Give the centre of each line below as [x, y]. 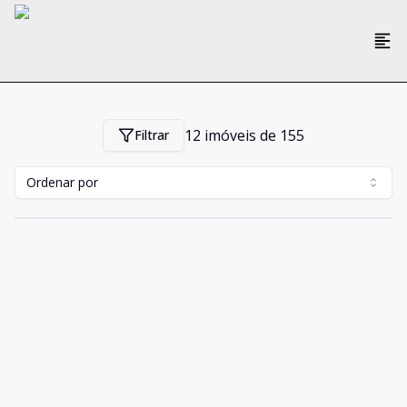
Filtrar [152, 135]
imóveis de [240, 135]
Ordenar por [62, 182]
